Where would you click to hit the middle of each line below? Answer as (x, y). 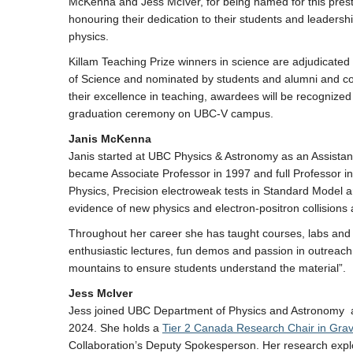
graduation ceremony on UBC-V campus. (174, 113)
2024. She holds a (115, 328)
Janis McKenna (110, 139)
